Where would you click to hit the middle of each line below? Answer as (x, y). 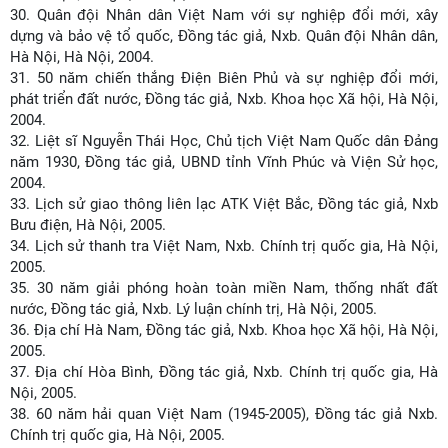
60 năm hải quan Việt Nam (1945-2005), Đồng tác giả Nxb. (237, 414)
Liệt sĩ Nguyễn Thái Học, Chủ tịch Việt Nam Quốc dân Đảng (236, 141)
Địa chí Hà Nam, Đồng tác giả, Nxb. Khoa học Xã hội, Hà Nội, (236, 330)
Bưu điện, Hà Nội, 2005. (90, 225)
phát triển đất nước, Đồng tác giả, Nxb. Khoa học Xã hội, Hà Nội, (224, 99)
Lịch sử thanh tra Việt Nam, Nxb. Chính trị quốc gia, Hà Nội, (236, 246)
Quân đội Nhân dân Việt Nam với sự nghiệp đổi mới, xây (237, 15)
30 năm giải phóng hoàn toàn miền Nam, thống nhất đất (238, 288)
